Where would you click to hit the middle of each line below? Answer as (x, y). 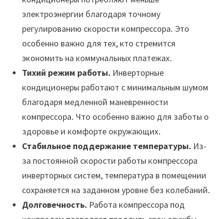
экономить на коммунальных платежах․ (97, 58)
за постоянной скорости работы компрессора (109, 161)
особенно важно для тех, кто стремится (99, 44)
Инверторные (137, 73)
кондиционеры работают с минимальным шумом (115, 88)
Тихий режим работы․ (66, 73)
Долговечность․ (54, 205)
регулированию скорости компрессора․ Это (105, 29)
